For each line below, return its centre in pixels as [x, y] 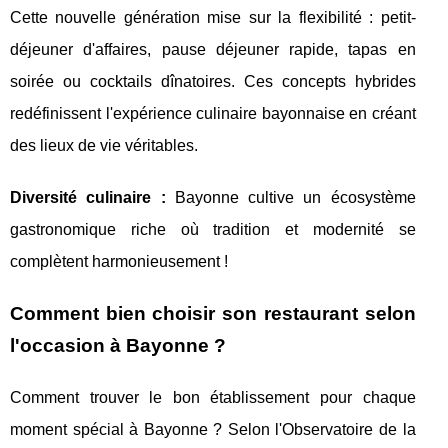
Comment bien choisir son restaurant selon [213, 314]
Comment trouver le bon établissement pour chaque [213, 398]
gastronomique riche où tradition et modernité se [213, 230]
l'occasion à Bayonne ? [118, 346]
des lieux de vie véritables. [104, 146]
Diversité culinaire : [88, 198]
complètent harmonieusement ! [119, 262]
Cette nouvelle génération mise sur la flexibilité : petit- [213, 18]
